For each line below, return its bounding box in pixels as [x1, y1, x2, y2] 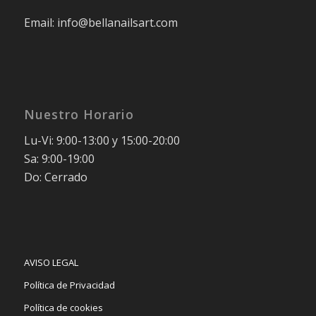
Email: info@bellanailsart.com [23, 14, 178, 30]
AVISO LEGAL [23, 256, 78, 269]
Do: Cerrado [23, 169, 87, 185]
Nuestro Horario [23, 106, 134, 123]
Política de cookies [23, 301, 103, 315]
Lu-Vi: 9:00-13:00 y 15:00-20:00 [23, 132, 180, 148]
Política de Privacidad [23, 279, 115, 292]
